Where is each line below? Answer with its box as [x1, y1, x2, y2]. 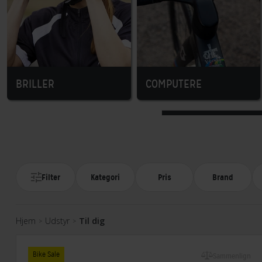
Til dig [79, 215, 105, 226]
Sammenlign [213, 251, 251, 261]
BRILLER [16, 76, 54, 91]
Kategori [91, 171, 120, 182]
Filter [42, 171, 60, 182]
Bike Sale [33, 249, 60, 259]
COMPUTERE [145, 76, 202, 91]
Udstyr [45, 215, 70, 226]
